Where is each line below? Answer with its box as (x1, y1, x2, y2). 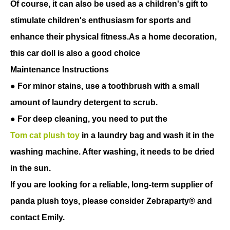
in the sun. (10, 163, 51, 172)
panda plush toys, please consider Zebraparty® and (10, 196, 212, 205)
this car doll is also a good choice (10, 48, 140, 57)
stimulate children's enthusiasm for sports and (10, 15, 191, 25)
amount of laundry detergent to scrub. (10, 98, 158, 107)
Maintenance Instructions (10, 65, 109, 74)
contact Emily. (10, 213, 65, 222)
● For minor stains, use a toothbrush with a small (10, 81, 199, 90)
